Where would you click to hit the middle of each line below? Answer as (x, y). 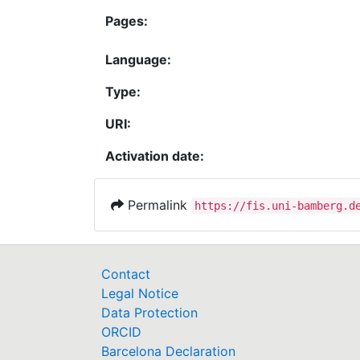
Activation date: (155, 155)
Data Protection (149, 313)
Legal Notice (140, 293)
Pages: (127, 20)
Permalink (157, 205)
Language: (138, 59)
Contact (126, 274)
